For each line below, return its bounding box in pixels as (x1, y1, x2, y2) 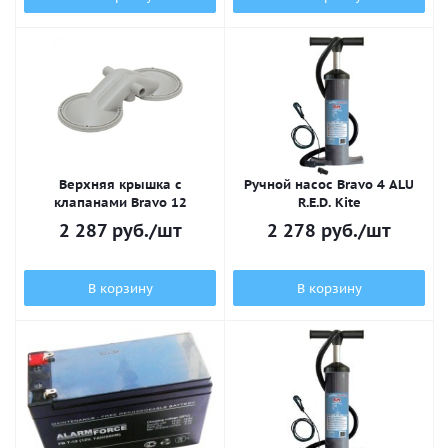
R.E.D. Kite (297, 194, 361, 211)
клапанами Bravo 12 (53, 194, 187, 211)
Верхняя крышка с (58, 176, 182, 193)
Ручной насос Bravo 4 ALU (244, 176, 414, 193)
